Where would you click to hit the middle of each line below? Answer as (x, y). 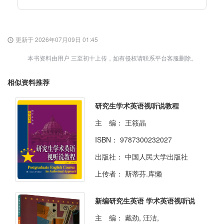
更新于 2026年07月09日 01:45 (57, 39)
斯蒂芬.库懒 (143, 174)
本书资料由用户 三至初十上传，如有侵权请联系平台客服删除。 (112, 58)
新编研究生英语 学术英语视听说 (145, 201)
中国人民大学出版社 (156, 157)
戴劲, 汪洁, (142, 218)
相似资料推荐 (28, 82)
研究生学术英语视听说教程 (137, 106)
